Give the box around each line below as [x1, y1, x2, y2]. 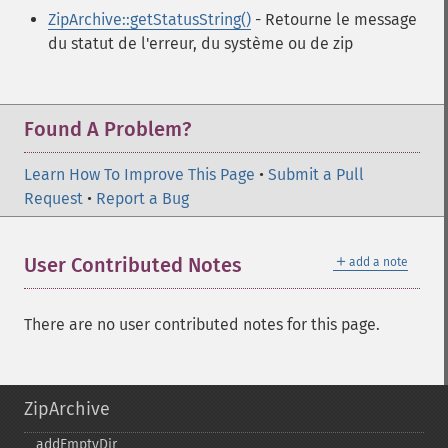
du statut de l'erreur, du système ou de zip [48, 34, 353, 53]
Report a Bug [96, 189, 189, 208]
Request [24, 189, 83, 208]
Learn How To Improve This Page [24, 165, 255, 184]
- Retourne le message [251, 10, 417, 29]
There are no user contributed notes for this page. [24, 315, 380, 334]
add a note [349, 255, 408, 269]
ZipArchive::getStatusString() [48, 10, 251, 29]
